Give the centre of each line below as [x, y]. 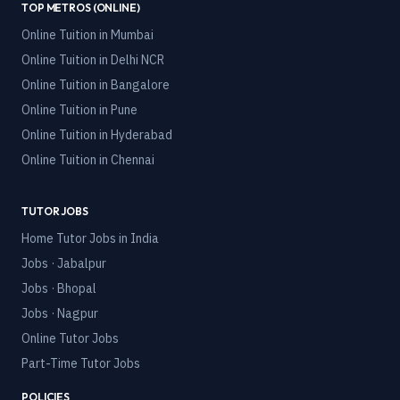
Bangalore [140, 85]
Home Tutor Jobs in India [90, 238]
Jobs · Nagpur [60, 313]
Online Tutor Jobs [70, 338]
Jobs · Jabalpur [64, 263]
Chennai [133, 160]
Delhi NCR [137, 60]
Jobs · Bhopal [59, 288]
